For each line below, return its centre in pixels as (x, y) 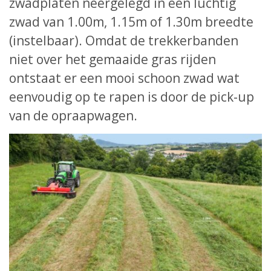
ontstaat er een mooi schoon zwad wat (124, 78)
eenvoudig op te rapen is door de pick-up (132, 97)
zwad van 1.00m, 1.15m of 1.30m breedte (131, 22)
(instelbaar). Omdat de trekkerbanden (124, 41)
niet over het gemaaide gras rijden (113, 60)
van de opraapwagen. (73, 116)
